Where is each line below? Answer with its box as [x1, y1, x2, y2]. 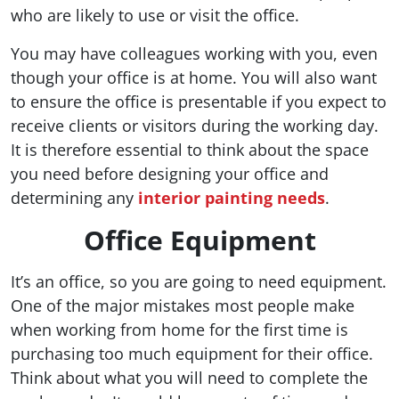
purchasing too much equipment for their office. [11, 343, 373, 365]
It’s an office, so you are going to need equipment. [11, 271, 387, 293]
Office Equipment [83, 222, 316, 259]
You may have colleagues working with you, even [11, 43, 378, 65]
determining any [11, 187, 138, 209]
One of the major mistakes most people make [11, 295, 354, 317]
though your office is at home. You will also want [11, 67, 377, 89]
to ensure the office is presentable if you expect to [11, 91, 387, 113]
